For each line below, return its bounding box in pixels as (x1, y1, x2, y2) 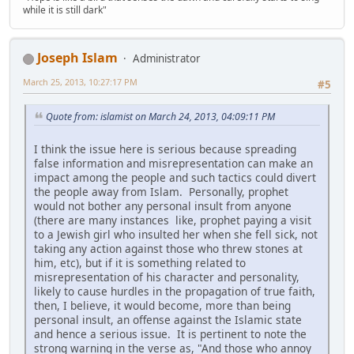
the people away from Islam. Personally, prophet (34, 183, 288, 199)
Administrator (133, 51, 201, 66)
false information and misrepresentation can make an (34, 155, 313, 171)
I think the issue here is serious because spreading (34, 141, 296, 156)
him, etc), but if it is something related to (34, 254, 246, 270)
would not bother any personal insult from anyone (34, 198, 292, 213)
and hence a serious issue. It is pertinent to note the (34, 326, 307, 341)
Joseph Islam (37, 48, 118, 66)
